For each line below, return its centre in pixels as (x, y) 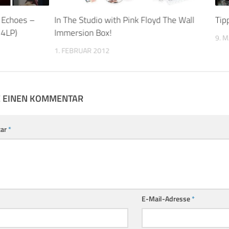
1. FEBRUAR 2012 (82, 51)
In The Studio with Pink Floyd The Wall (124, 20)
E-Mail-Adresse (166, 199)
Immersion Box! (83, 33)
